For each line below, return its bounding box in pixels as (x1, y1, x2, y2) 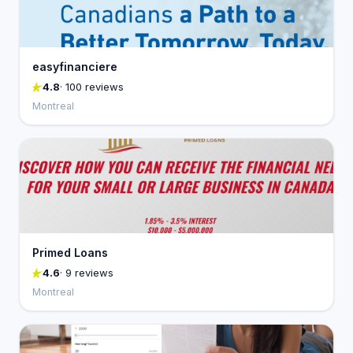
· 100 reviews (60, 80, 124, 93)
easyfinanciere (32, 60, 117, 73)
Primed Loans (32, 246, 108, 259)
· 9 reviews (60, 266, 113, 279)
